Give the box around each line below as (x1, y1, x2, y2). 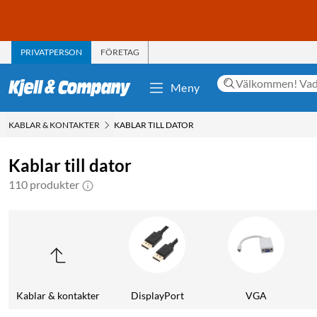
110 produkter (8, 177, 79, 191)
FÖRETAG (100, 46, 139, 57)
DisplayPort (130, 289, 184, 301)
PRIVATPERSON (21, 46, 82, 57)
